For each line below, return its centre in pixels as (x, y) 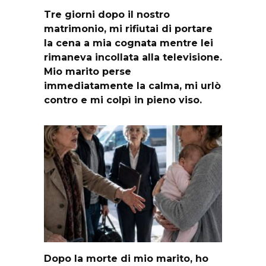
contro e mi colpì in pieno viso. (123, 100)
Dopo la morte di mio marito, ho (126, 258)
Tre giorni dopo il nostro (107, 14)
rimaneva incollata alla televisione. (133, 57)
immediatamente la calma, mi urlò (132, 85)
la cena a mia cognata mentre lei (129, 43)
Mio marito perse (88, 71)
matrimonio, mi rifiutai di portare (128, 28)
